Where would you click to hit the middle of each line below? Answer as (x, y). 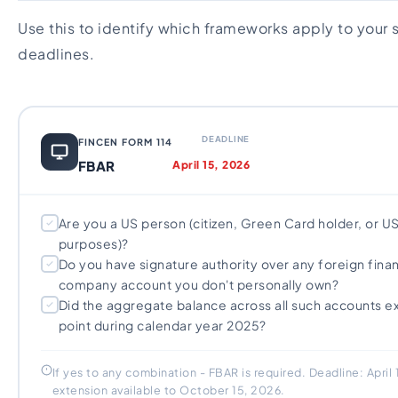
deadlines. (56, 54)
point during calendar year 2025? (162, 325)
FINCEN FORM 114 (125, 142)
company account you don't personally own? (198, 284)
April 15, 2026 (211, 164)
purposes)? (93, 243)
